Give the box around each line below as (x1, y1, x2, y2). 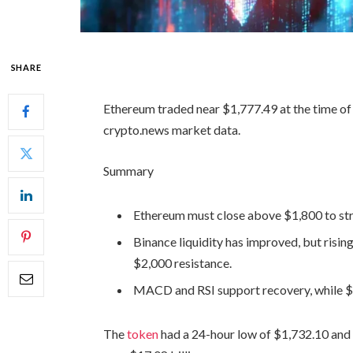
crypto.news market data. (103, 122, 243, 138)
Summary (103, 163, 154, 179)
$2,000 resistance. (133, 255, 232, 270)
